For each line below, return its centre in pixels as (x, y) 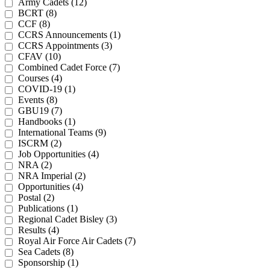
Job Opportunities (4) (58, 154)
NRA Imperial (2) (52, 175)
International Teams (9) (62, 132)
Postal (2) (36, 197)
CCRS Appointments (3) (65, 45)
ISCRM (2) (40, 143)
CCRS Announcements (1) (69, 34)
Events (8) (38, 99)
